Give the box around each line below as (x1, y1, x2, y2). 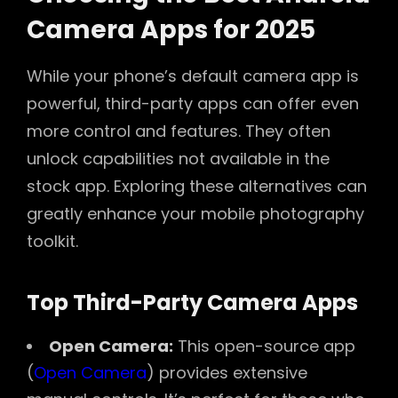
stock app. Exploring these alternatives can (27, 175, 367, 198)
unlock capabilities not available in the (27, 147, 330, 171)
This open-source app (173, 335, 355, 358)
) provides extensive (147, 362, 307, 385)
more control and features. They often (27, 120, 330, 143)
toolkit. (27, 230, 78, 253)
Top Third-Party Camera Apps (27, 287, 358, 317)
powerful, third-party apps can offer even (27, 92, 359, 115)
